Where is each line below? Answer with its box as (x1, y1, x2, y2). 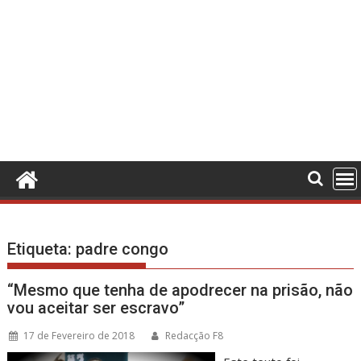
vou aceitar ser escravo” (7, 298, 185, 317)
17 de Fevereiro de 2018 (23, 329, 135, 342)
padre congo (76, 239, 169, 259)
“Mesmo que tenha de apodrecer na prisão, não (7, 280, 354, 300)
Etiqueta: (7, 239, 77, 259)
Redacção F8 (165, 329, 224, 342)
